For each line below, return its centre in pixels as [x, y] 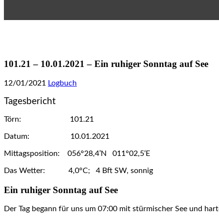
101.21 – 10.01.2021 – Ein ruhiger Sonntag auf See [106, 64]
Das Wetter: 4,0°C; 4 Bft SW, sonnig [78, 170]
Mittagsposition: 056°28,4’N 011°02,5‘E [77, 153]
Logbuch [62, 83]
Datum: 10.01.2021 [57, 136]
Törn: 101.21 [49, 119]
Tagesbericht [30, 101]
